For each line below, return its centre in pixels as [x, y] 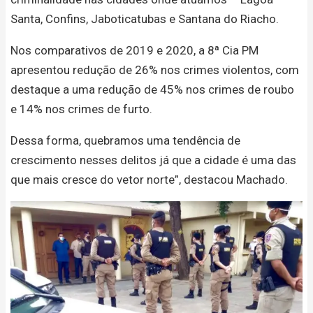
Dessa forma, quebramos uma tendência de [125, 141]
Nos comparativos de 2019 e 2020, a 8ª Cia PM [134, 51]
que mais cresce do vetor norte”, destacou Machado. [149, 180]
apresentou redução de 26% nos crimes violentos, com [155, 70]
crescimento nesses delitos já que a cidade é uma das [153, 160]
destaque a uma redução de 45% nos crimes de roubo [152, 90]
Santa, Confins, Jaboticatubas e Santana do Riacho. [145, 19]
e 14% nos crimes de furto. [81, 109]
